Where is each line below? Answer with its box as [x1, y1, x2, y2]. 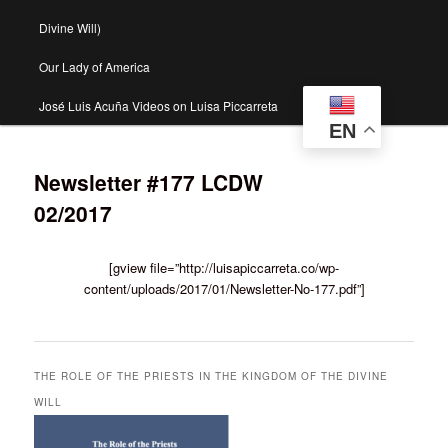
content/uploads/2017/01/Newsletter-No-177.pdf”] [83, 278, 365, 298]
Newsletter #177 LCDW [34, 167, 264, 198]
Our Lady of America [38, 58, 150, 76]
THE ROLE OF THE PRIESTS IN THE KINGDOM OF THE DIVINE [34, 369, 389, 384]
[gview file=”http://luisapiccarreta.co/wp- [109, 257, 339, 277]
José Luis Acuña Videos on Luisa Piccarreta [38, 97, 278, 115]
